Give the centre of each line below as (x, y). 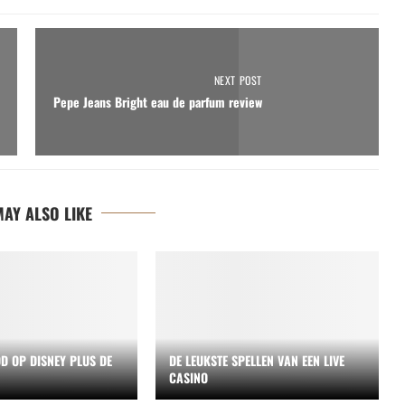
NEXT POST (238, 80)
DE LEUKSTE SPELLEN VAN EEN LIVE (257, 361)
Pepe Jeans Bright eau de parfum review (158, 102)
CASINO (189, 378)
